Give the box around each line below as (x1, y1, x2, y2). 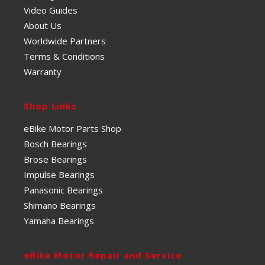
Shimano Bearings (24, 199, 96, 211)
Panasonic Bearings (24, 183, 103, 196)
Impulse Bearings (24, 168, 95, 180)
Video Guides (24, 4, 77, 16)
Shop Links (24, 99, 77, 112)
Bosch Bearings (24, 137, 87, 150)
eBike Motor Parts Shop (24, 122, 121, 134)
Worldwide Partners (24, 34, 106, 47)
